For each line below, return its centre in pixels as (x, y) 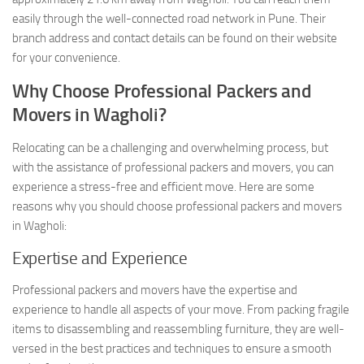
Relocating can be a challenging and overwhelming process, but (170, 147)
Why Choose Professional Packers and (162, 91)
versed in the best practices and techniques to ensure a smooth (172, 348)
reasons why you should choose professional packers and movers (177, 206)
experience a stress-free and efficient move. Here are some (163, 186)
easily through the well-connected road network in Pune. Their (169, 18)
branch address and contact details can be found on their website (175, 38)
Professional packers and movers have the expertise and (155, 290)
